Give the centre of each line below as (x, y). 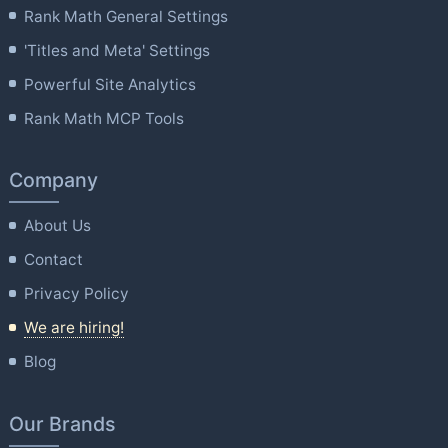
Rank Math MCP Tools (104, 118)
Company (53, 180)
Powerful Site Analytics (110, 84)
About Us (58, 226)
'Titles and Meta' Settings (117, 50)
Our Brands (62, 423)
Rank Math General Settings (126, 16)
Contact (54, 260)
